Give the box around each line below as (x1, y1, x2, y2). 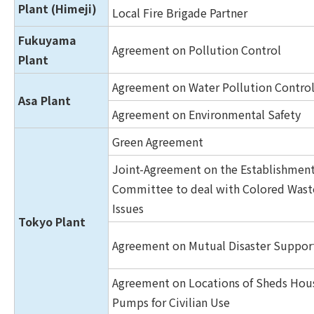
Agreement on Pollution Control (112, 41, 281, 58)
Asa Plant (18, 92, 71, 109)
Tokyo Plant (18, 213, 86, 230)
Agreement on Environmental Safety (112, 106, 301, 123)
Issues (112, 200, 144, 217)
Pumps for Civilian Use (112, 294, 230, 310)
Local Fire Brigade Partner (112, 4, 247, 21)
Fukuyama (18, 32, 76, 48)
